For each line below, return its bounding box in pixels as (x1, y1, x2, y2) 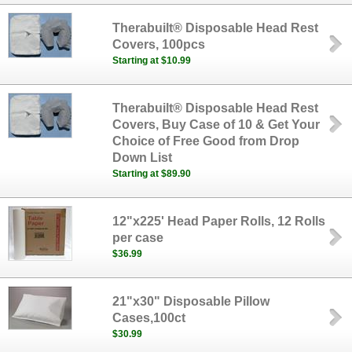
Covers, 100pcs (112, 38, 206, 51)
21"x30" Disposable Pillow (112, 295, 270, 308)
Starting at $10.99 (112, 55, 192, 66)
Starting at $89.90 (112, 168, 192, 179)
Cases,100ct (112, 311, 186, 324)
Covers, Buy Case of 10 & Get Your (112, 118, 321, 131)
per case (112, 231, 164, 244)
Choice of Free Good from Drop (112, 134, 300, 148)
